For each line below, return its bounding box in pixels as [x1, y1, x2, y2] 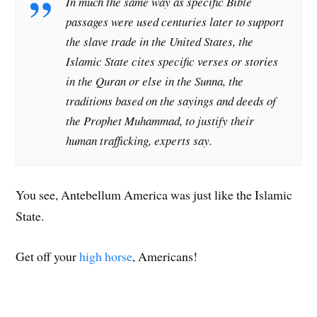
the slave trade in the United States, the [66, 33, 254, 50]
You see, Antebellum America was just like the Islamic [16, 185, 293, 203]
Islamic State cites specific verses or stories [66, 53, 279, 70]
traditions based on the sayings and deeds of [66, 93, 277, 110]
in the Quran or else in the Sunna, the [66, 73, 244, 90]
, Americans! [132, 247, 198, 265]
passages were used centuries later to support [66, 13, 284, 30]
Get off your [16, 247, 80, 265]
